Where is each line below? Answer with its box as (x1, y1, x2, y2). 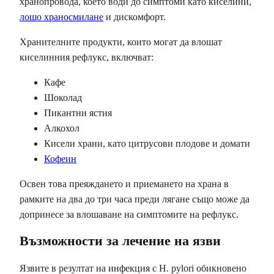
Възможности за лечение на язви (20, 233, 221, 249)
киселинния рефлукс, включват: (20, 52, 154, 63)
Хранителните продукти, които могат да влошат (20, 37, 222, 48)
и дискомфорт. (103, 12, 166, 23)
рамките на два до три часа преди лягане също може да (20, 194, 250, 205)
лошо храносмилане (20, 12, 103, 23)
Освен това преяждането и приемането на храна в (20, 179, 229, 190)
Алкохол (44, 123, 80, 134)
